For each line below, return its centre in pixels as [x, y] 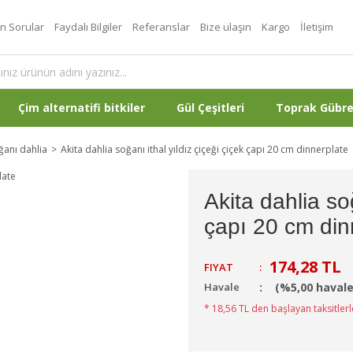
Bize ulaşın [226, 27]
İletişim [317, 27]
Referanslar [161, 27]
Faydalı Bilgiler [88, 27]
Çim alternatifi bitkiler [82, 108]
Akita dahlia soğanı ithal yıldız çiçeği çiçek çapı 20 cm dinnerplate [204, 149]
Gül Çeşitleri [210, 108]
